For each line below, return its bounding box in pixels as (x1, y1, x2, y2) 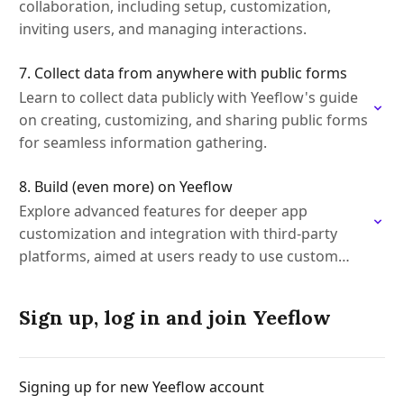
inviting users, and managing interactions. (19, 19, 307, 39)
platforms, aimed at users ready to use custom (19, 246, 338, 266)
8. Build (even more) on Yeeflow (19, 177, 233, 197)
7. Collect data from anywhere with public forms (19, 63, 347, 83)
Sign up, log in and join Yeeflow (19, 305, 331, 330)
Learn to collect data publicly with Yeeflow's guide (19, 87, 358, 107)
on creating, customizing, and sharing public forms (19, 110, 368, 130)
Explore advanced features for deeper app (19, 201, 308, 221)
